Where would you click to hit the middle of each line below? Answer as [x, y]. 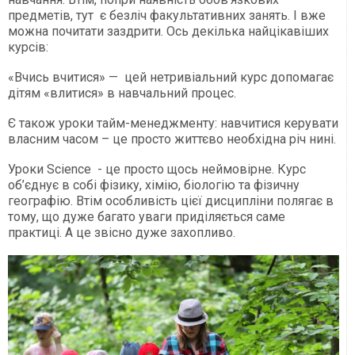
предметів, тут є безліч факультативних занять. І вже [167, 15]
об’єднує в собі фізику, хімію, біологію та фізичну [154, 185]
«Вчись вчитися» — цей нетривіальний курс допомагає [171, 77]
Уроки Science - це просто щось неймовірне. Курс [157, 169]
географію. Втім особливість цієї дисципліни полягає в [171, 200]
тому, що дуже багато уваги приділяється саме [147, 216]
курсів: [28, 47]
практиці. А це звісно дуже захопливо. [122, 232]
